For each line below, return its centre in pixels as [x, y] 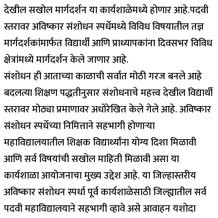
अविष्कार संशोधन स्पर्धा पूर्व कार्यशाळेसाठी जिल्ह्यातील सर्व [105, 192]
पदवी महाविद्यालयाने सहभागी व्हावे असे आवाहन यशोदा [100, 209]
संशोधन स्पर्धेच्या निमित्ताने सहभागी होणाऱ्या [79, 126]
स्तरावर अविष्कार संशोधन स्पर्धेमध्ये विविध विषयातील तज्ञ [104, 27]
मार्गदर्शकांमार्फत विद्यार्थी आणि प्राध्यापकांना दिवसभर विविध [108, 43]
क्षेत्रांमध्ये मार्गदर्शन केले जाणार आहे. [66, 60]
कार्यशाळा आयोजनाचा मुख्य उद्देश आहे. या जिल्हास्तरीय [100, 175]
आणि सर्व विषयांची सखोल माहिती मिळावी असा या [91, 159]
